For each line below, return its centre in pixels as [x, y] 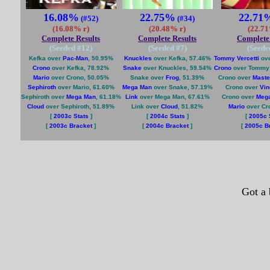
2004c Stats [167, 116]
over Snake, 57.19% [182, 87]
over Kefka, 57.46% [181, 58]
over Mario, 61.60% [85, 87]
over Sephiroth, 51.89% [79, 106]
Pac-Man [75, 58]
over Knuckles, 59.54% [177, 68]
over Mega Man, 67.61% [174, 97]
